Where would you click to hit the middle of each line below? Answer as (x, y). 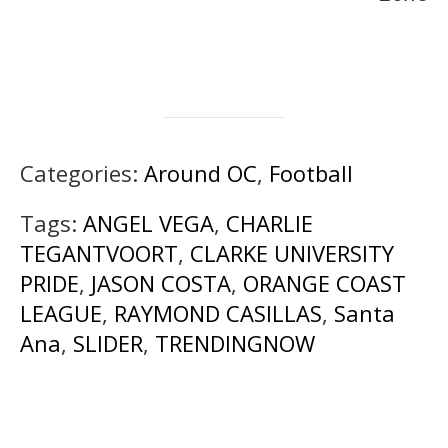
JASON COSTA (161, 282)
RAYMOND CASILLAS (218, 312)
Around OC (200, 172)
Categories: (82, 172)
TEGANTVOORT (99, 252)
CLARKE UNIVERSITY (292, 252)
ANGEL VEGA (148, 222)
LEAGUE (61, 312)
